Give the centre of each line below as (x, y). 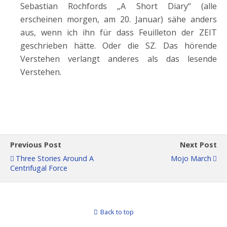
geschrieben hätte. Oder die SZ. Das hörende (119, 46)
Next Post (198, 145)
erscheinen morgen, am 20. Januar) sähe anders (119, 19)
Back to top (117, 212)
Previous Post (36, 145)
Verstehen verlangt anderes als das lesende (119, 59)
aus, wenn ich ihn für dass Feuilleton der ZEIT (119, 32)
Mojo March (191, 158)
